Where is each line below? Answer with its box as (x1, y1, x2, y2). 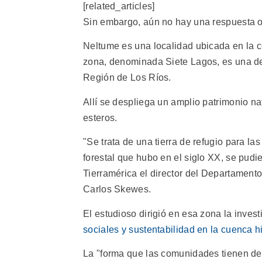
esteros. (83, 112, 118, 123)
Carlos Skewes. (83, 184, 151, 195)
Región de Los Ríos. (83, 73, 171, 83)
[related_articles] (83, 1, 155, 12)
